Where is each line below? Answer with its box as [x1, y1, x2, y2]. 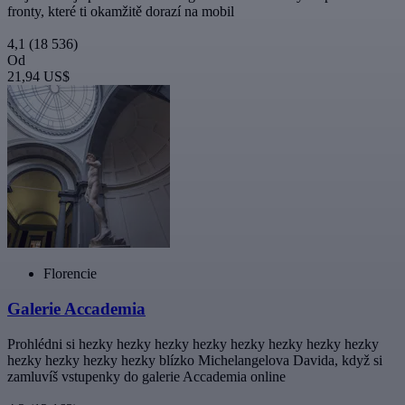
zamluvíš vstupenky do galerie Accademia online [7, 368, 286, 384]
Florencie [43, 266, 97, 282]
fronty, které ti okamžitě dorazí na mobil [7, 4, 234, 20]
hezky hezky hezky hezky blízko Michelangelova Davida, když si [7, 352, 382, 368]
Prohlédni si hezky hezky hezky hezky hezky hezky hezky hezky [7, 335, 379, 352]
